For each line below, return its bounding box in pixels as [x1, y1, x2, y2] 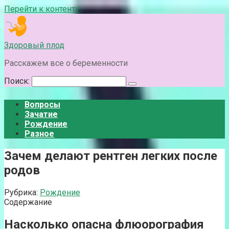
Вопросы [25, 100, 60, 109]
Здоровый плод [4, 40, 64, 50]
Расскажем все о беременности [4, 58, 128, 68]
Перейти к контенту [4, 4, 79, 14]
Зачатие [25, 109, 58, 119]
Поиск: [4, 76, 32, 86]
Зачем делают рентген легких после [4, 148, 217, 163]
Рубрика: [4, 187, 38, 197]
